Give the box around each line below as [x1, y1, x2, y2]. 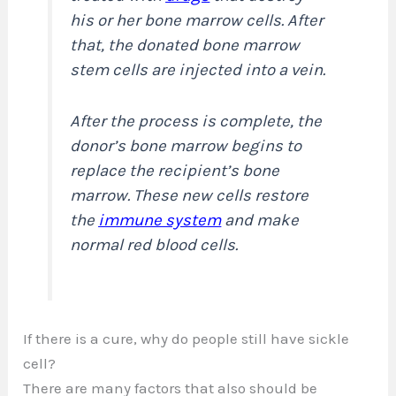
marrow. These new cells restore [70, 185, 309, 205]
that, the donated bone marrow [70, 34, 301, 55]
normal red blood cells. [70, 234, 239, 255]
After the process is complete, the [70, 110, 323, 131]
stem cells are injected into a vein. [70, 59, 326, 80]
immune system [98, 209, 222, 230]
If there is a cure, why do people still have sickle [23, 329, 350, 347]
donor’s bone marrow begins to [70, 135, 302, 156]
